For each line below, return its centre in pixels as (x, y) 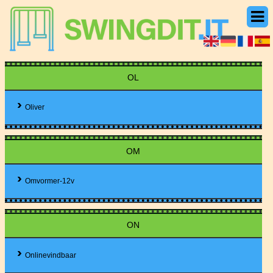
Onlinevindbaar (51, 255)
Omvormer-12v (50, 181)
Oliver (35, 108)
